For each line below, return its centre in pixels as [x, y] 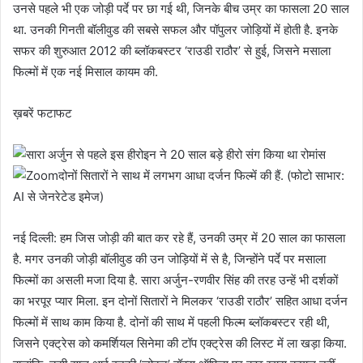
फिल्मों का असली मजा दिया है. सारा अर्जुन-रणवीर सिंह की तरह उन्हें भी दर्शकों [175, 280]
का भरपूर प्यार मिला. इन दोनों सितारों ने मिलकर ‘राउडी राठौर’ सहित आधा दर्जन [180, 301]
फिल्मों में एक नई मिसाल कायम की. [85, 71]
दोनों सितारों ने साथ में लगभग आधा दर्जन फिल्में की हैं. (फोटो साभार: [201, 175]
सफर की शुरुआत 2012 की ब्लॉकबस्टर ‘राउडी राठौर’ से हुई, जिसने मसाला [172, 50]
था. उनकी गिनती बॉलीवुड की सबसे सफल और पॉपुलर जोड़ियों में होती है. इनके [175, 29]
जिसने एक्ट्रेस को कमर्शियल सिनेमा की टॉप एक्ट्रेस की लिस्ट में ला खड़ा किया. [180, 343]
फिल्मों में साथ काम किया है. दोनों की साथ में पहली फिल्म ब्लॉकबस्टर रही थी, [171, 322]
